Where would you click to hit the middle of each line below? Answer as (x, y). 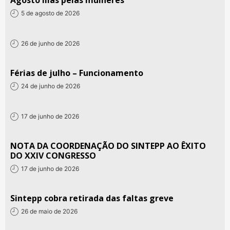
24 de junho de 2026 (51, 86)
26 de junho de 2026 (50, 44)
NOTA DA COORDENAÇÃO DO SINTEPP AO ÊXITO (108, 146)
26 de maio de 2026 (49, 212)
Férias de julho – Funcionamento (77, 73)
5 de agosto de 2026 (50, 13)
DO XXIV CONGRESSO (53, 155)
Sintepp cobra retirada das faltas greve (92, 198)
